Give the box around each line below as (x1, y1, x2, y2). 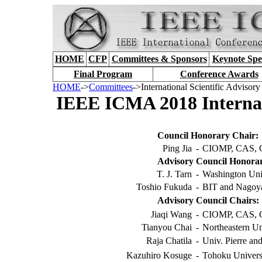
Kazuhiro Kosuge (126, 250, 192, 261)
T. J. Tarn (157, 169, 192, 180)
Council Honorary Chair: (157, 130, 258, 141)
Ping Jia (163, 143, 192, 154)
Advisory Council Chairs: (157, 195, 259, 206)
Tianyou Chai (142, 222, 192, 233)
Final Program (74, 69, 132, 79)
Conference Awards (180, 69, 258, 79)
